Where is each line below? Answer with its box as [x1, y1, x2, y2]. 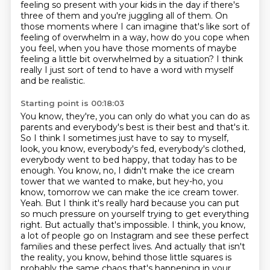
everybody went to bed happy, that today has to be [20, 154, 237, 165]
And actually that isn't [154, 241, 245, 252]
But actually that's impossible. [44, 219, 172, 230]
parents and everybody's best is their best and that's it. [20, 122, 250, 133]
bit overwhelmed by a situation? [79, 54, 216, 64]
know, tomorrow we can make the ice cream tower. [20, 187, 239, 198]
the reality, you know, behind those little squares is [20, 252, 231, 263]
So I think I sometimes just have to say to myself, [20, 133, 228, 143]
